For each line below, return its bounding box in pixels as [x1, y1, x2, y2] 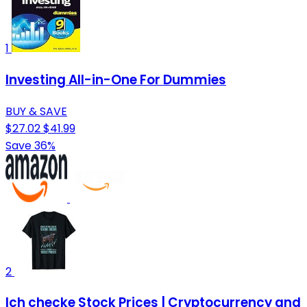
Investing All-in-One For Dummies [5, 71, 226, 90]
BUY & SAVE [5, 103, 67, 119]
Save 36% [5, 137, 56, 153]
